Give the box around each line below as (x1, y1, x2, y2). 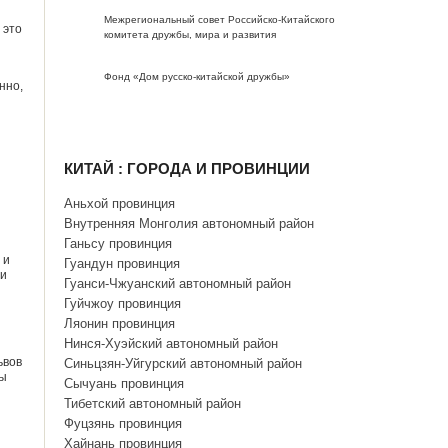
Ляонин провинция (64, 316, 176, 331)
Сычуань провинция (64, 376, 185, 391)
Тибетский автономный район (64, 396, 242, 411)
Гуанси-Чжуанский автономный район (64, 276, 292, 291)
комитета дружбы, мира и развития (104, 29, 277, 40)
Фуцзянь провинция (64, 416, 183, 431)
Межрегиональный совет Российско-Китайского (104, 14, 336, 25)
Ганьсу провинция (64, 236, 173, 251)
